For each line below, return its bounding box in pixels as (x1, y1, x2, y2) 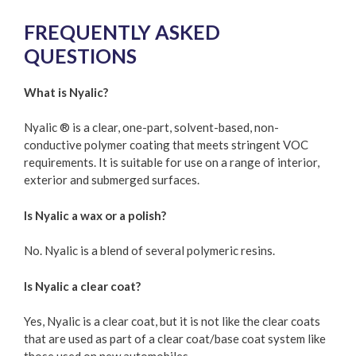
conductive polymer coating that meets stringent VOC (24, 137, 308, 153)
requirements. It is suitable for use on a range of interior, (24, 155, 319, 170)
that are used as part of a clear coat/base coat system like (24, 331, 326, 346)
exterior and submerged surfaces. (24, 172, 199, 188)
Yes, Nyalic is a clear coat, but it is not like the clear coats (24, 314, 320, 329)
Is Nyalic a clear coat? (24, 278, 141, 293)
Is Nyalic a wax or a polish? (24, 207, 166, 222)
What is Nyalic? (24, 84, 108, 99)
